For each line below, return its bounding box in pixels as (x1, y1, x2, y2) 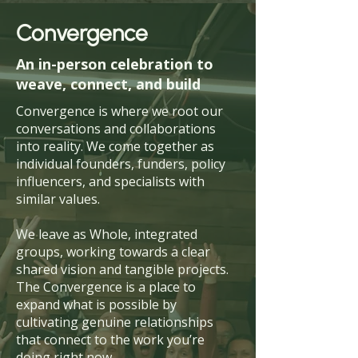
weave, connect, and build (16, 74, 201, 93)
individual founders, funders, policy (16, 155, 225, 173)
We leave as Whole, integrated (16, 225, 197, 243)
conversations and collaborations (16, 120, 216, 137)
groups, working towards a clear (16, 243, 210, 261)
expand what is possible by (16, 296, 177, 313)
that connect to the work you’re (16, 331, 205, 348)
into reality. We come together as (16, 137, 214, 155)
